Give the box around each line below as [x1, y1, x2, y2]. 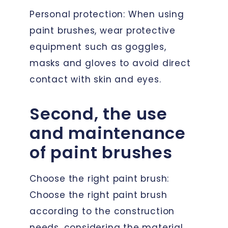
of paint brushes [30, 140, 173, 164]
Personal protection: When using [30, 8, 184, 20]
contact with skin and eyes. [30, 73, 161, 85]
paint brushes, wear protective [30, 24, 176, 37]
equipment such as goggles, [30, 40, 166, 53]
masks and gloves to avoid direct [30, 56, 191, 69]
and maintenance [30, 121, 186, 145]
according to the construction [30, 205, 175, 217]
